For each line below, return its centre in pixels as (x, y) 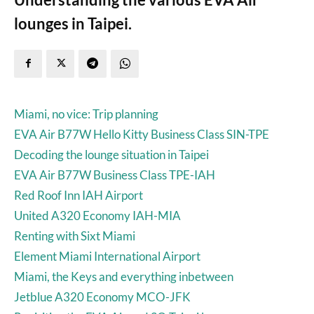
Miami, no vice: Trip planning (86, 114)
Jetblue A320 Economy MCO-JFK (102, 296)
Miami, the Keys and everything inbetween (124, 276)
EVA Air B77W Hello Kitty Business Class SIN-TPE (142, 134)
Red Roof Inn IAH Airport (78, 195)
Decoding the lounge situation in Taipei (111, 154)
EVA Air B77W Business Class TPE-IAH (115, 175)
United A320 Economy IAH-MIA (97, 215)
